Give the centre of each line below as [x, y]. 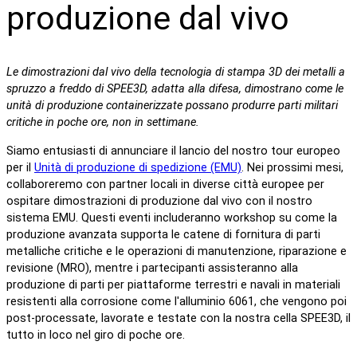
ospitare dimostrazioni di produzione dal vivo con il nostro [159, 201]
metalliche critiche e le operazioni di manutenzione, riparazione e [177, 251]
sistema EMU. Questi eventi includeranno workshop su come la [172, 218]
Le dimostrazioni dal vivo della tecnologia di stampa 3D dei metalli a [176, 73]
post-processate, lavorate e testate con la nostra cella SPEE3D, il [178, 318]
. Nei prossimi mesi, [292, 167]
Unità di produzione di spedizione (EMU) [138, 167]
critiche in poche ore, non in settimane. [103, 123]
